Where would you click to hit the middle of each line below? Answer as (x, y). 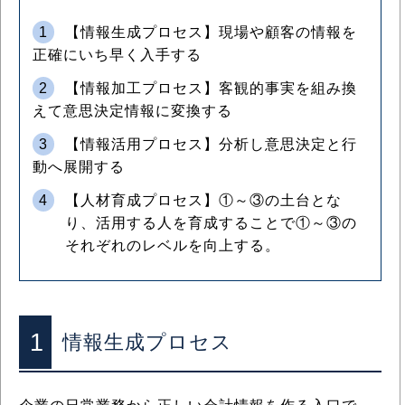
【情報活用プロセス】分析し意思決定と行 (211, 144)
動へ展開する (79, 167)
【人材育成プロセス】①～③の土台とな (203, 200)
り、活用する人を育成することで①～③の (211, 223)
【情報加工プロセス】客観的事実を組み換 (211, 88)
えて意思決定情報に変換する (132, 111)
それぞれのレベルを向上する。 (173, 245)
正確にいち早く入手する (117, 55)
